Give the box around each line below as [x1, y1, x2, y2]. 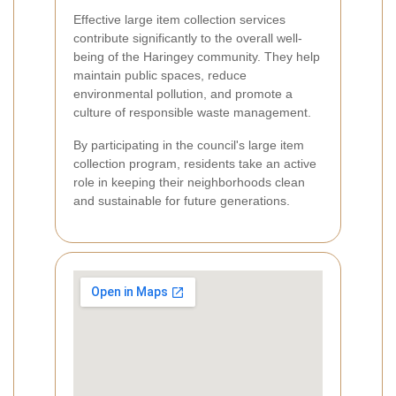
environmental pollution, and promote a [73, 87, 293, 102]
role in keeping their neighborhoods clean [73, 175, 305, 190]
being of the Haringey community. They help [73, 49, 320, 65]
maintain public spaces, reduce [73, 68, 247, 83]
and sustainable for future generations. [73, 194, 290, 209]
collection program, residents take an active [73, 156, 316, 171]
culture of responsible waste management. [73, 105, 311, 120]
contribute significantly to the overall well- [73, 31, 302, 46]
